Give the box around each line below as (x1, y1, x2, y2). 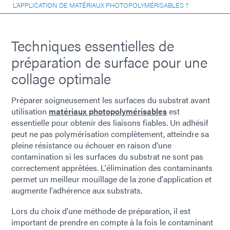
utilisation (11, 105, 49, 117)
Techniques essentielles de (11, 35, 174, 55)
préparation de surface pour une (11, 51, 207, 72)
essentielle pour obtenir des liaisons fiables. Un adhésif (11, 117, 208, 128)
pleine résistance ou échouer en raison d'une (11, 139, 171, 151)
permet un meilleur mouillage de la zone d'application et (11, 173, 212, 185)
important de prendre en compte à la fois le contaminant (11, 216, 213, 228)
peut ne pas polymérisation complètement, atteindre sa (11, 128, 209, 140)
